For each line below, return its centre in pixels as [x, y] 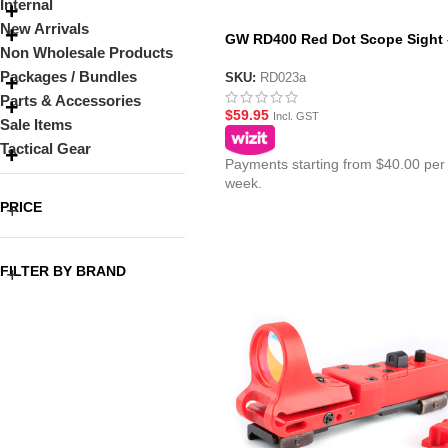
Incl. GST [295, 115]
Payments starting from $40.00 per [334, 163]
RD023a [282, 77]
